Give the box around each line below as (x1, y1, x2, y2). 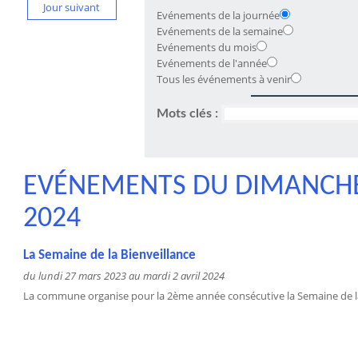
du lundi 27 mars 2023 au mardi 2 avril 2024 (22, 268, 225, 283)
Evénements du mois (156, 40, 257, 54)
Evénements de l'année (156, 56, 267, 70)
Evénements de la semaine (156, 24, 283, 38)
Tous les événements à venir (156, 72, 291, 86)
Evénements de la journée (156, 8, 280, 22)
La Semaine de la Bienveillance (22, 249, 196, 262)
